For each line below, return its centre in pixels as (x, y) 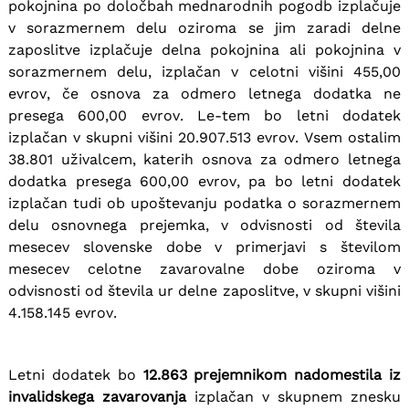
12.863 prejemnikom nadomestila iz (272, 374)
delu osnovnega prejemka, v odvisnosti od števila (204, 225)
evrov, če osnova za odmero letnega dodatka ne (204, 93)
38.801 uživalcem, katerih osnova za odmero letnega (204, 159)
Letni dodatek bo (75, 374)
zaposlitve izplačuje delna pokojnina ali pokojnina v (204, 49)
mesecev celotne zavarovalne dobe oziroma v (204, 268)
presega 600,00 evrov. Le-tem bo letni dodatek (204, 115)
